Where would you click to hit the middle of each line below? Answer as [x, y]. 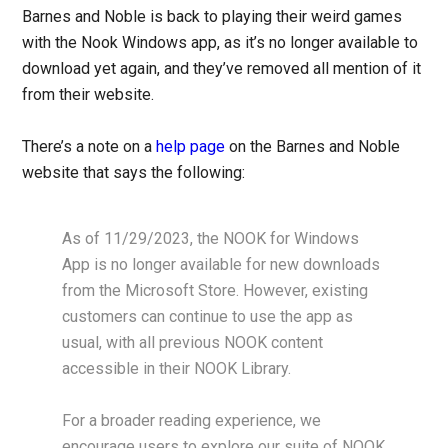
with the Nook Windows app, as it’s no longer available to [220, 43]
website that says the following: [134, 173]
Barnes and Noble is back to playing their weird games [212, 17]
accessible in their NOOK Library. [177, 369]
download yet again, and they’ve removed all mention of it [222, 69]
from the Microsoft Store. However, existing [215, 291]
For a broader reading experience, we [192, 421]
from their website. [88, 95]
